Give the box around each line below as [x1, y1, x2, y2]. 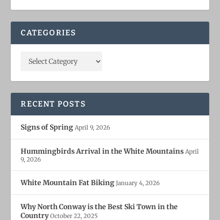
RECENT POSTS [21, 99, 86, 109]
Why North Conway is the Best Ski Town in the [21, 202, 178, 212]
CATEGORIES [21, 28, 77, 38]
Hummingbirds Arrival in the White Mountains [21, 147, 184, 156]
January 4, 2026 [116, 179, 160, 187]
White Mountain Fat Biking [21, 178, 115, 188]
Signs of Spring [21, 123, 74, 132]
